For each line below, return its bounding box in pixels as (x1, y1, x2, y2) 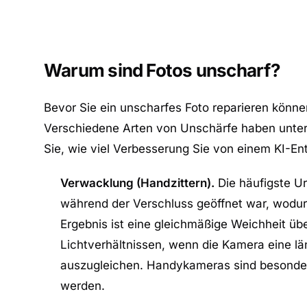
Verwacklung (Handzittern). (60, 176, 214, 190)
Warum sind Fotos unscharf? (44, 60, 280, 81)
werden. (60, 279, 105, 293)
